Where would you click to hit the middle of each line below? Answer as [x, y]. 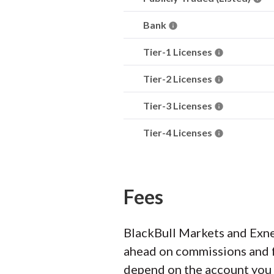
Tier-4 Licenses [179, 132]
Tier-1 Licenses [179, 52]
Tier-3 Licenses [179, 106]
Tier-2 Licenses [179, 79]
